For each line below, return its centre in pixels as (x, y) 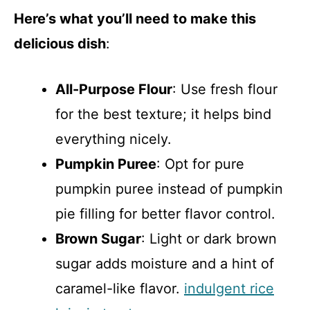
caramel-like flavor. (120, 288)
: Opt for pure (200, 164)
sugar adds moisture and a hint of (165, 263)
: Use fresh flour (225, 89)
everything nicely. (113, 139)
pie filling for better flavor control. (165, 213)
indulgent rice (229, 288)
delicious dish (60, 43)
